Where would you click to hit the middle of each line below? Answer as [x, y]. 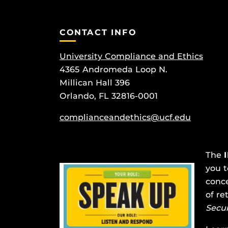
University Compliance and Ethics [131, 56]
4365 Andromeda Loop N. [113, 70]
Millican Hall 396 [95, 83]
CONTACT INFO [98, 32]
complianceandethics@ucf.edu [125, 118]
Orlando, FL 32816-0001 [109, 96]
